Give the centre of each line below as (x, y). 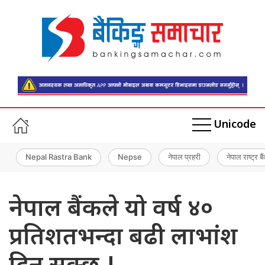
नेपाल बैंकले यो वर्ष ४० (111, 210)
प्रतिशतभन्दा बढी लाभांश (123, 238)
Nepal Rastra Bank (59, 157)
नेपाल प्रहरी (184, 157)
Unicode (235, 125)
